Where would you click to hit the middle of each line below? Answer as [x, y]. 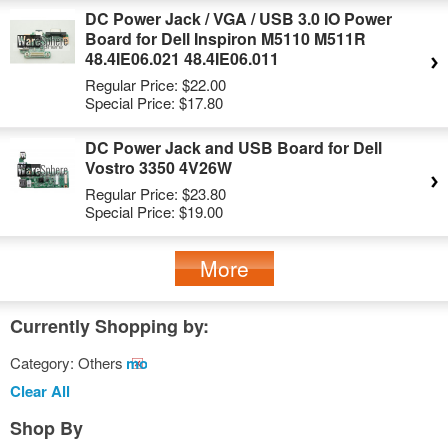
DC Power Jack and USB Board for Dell [233, 147]
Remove [135, 363]
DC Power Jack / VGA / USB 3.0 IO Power [238, 18]
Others [100, 362]
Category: [42, 362]
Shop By [46, 428]
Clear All [40, 391]
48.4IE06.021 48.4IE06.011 [182, 58]
